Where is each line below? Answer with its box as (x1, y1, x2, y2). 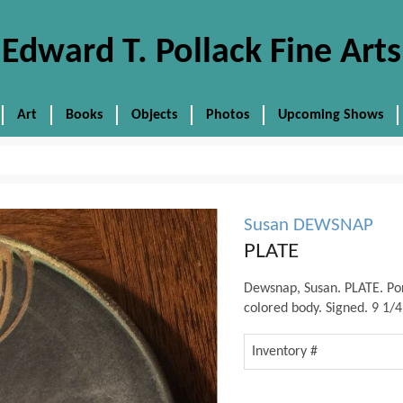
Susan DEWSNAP (243, 216, 373, 235)
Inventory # (251, 345, 318, 359)
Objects (130, 108, 177, 122)
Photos (205, 108, 249, 122)
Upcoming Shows (277, 108, 383, 122)
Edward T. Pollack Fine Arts (2, 35, 401, 71)
